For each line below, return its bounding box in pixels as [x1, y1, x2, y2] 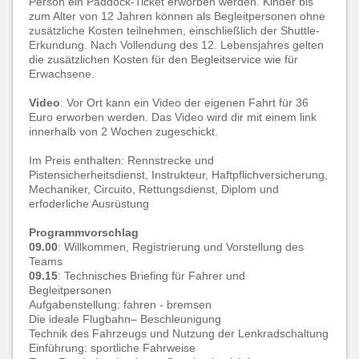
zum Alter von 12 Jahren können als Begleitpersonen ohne [29, 10, 325, 22]
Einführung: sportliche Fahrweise [29, 341, 196, 354]
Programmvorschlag [29, 226, 139, 239]
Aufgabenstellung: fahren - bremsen [29, 298, 212, 311]
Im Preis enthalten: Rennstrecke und [29, 154, 214, 167]
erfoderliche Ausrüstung [29, 197, 149, 210]
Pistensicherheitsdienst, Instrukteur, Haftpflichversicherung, [29, 168, 328, 181]
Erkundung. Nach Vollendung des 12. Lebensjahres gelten [29, 38, 324, 51]
